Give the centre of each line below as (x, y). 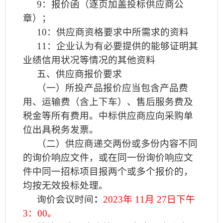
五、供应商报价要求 (79, 74)
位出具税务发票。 (61, 130)
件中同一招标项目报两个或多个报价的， (108, 171)
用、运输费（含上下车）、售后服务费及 (108, 102)
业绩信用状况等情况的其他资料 (89, 60)
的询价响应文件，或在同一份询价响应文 (108, 158)
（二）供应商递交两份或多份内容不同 (117, 144)
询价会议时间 (65, 199)
